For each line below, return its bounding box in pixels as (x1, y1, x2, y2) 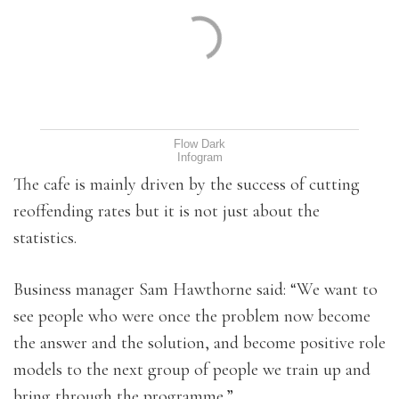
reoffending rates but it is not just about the (13, 200, 320, 223)
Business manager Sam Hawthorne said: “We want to (13, 279, 378, 301)
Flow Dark (174, 137, 225, 151)
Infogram (176, 151, 223, 165)
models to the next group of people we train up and (13, 359, 370, 381)
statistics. (13, 227, 77, 249)
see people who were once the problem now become (13, 305, 370, 328)
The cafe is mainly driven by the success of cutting (13, 174, 360, 196)
